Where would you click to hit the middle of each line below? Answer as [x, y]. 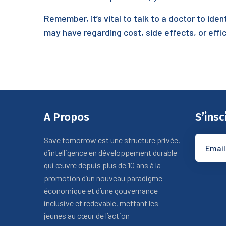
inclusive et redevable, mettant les [101, 203]
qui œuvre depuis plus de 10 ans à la [102, 165]
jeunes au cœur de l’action [87, 216]
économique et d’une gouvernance [101, 190]
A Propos [67, 117]
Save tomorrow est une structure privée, [112, 140]
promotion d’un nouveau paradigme [103, 178]
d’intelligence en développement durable [110, 153]
